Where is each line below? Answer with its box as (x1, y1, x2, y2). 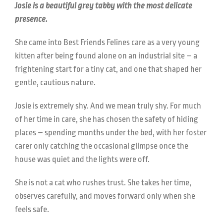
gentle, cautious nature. (15, 78, 96, 87)
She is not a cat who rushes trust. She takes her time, (15, 178, 191, 187)
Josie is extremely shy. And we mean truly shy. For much (15, 101, 201, 111)
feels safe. (15, 205, 49, 214)
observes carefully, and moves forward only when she (15, 191, 195, 201)
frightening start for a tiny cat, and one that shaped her (15, 64, 202, 74)
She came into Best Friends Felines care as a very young (15, 38, 200, 47)
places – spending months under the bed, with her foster (15, 128, 207, 137)
